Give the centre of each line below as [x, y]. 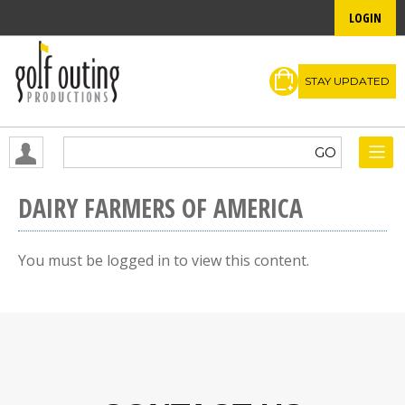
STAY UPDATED [347, 80]
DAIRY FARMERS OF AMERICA [160, 208]
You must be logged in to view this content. [164, 260]
